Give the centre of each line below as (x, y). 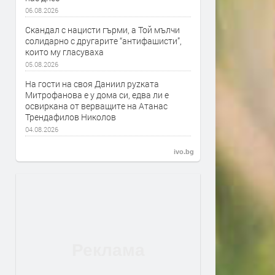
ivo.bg (184, 152)
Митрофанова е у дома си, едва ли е (97, 95)
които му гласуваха (64, 52)
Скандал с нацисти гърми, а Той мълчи (103, 30)
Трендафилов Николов (71, 117)
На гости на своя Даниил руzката (92, 84)
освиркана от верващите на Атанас (96, 106)
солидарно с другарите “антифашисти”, (103, 41)
